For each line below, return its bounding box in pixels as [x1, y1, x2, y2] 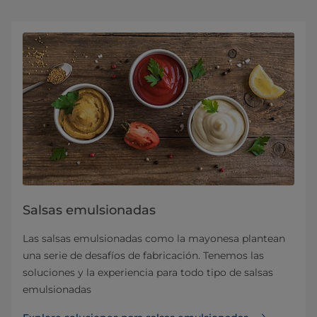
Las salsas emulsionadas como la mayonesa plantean [23, 232, 285, 245]
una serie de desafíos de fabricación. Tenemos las [23, 249, 264, 262]
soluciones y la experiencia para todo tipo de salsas [23, 266, 273, 279]
